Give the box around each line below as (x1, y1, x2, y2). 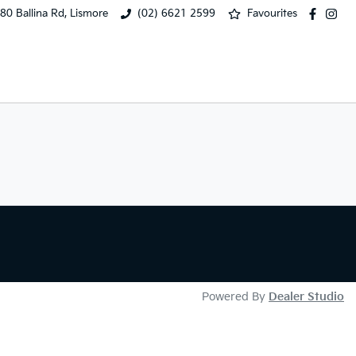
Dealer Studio (269, 290, 344, 304)
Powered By (202, 290, 269, 304)
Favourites (246, 7, 297, 20)
